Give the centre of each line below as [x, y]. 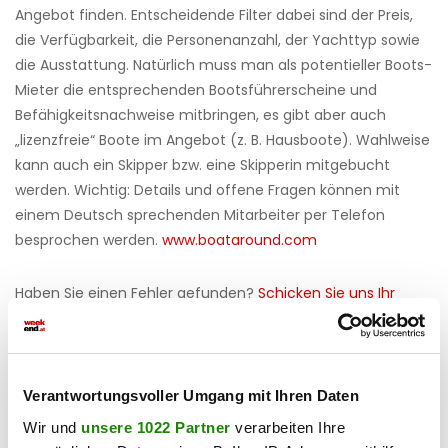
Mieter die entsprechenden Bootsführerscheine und [196, 89]
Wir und [52, 427]
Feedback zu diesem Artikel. [111, 313]
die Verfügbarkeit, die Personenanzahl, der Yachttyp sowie [217, 39]
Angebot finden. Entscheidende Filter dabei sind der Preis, [214, 14]
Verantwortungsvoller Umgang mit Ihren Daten [191, 395]
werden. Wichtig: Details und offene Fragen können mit [207, 189]
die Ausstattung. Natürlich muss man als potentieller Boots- [223, 64]
